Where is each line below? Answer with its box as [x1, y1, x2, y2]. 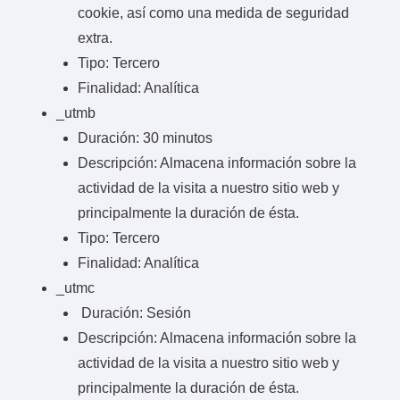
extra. [78, 29, 112, 46]
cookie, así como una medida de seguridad [78, 4, 349, 21]
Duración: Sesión [78, 304, 191, 321]
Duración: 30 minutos [78, 129, 212, 146]
